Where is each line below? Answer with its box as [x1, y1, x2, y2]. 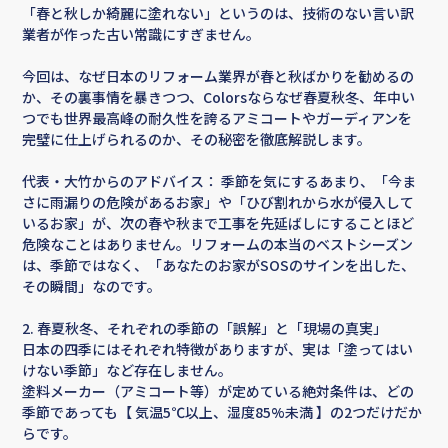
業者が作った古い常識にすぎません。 [22, 24, 261, 45]
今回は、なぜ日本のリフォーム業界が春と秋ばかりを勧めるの [22, 66, 415, 87]
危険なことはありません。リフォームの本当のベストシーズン [22, 234, 414, 255]
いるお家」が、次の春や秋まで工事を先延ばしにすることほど [22, 213, 415, 234]
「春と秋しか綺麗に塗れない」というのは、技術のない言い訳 [22, 3, 415, 24]
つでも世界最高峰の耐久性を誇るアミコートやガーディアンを [22, 108, 413, 129]
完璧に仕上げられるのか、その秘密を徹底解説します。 [22, 129, 372, 150]
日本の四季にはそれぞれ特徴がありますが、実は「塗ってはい [22, 339, 414, 360]
